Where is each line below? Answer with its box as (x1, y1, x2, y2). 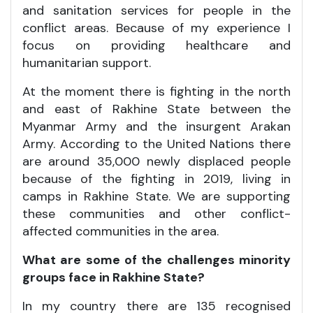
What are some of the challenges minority (22, 251, 291, 268)
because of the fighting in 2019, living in (22, 170, 291, 187)
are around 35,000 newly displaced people (22, 152, 291, 170)
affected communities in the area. (22, 222, 219, 240)
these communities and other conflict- (22, 205, 291, 222)
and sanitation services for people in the (22, 1, 291, 19)
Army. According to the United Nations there (22, 135, 291, 152)
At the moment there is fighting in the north (22, 82, 291, 100)
